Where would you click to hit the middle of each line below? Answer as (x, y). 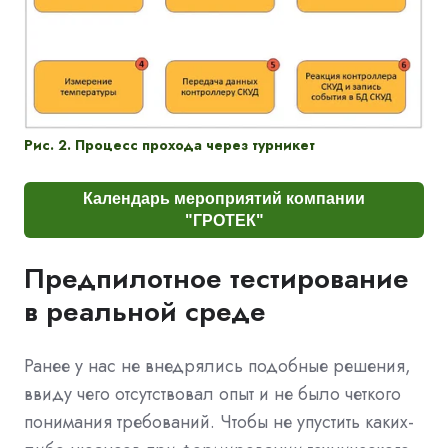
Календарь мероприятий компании (224, 198)
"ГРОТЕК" (224, 220)
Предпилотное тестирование (216, 278)
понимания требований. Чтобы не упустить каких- (219, 421)
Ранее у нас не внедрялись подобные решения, (217, 365)
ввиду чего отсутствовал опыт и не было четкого (212, 393)
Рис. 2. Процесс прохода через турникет (169, 144)
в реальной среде (145, 311)
